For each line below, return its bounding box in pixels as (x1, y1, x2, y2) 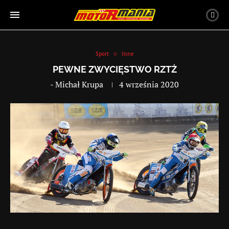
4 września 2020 (119, 79, 179, 90)
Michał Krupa (55, 79, 103, 90)
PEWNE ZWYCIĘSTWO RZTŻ (52, 64, 177, 75)
